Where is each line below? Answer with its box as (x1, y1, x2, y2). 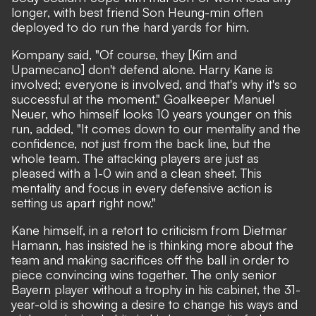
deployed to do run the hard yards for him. (11, 18, 249, 35)
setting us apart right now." (11, 194, 156, 210)
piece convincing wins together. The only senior (11, 266, 276, 282)
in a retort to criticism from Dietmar (89, 221, 287, 238)
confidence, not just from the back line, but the (11, 135, 271, 151)
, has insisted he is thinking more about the (59, 236, 293, 253)
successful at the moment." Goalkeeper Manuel (11, 90, 274, 107)
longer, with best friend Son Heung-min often (11, 4, 263, 20)
